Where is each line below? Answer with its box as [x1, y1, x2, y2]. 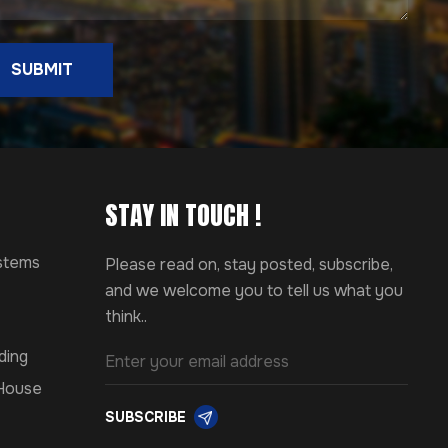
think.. [104, 305, 147, 327]
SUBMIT [11, 58, 74, 80]
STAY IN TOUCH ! [104, 195, 261, 236]
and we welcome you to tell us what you [104, 279, 403, 301]
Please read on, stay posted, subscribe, [104, 253, 393, 275]
